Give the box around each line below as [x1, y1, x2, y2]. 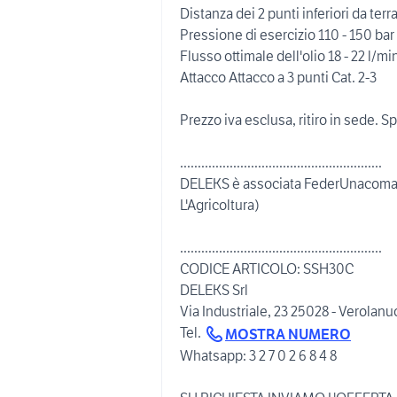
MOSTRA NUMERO [225, 324, 351, 343]
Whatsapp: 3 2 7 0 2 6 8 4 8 [180, 346, 337, 364]
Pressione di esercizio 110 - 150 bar [180, 26, 394, 43]
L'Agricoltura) [180, 196, 260, 214]
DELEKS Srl [180, 281, 248, 299]
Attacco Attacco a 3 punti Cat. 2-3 [180, 68, 377, 86]
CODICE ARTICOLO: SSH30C [180, 260, 354, 277]
